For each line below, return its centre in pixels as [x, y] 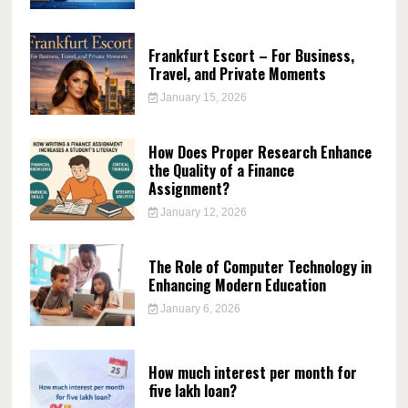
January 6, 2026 [199, 309]
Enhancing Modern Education [237, 286]
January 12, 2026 [203, 213]
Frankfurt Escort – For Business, [251, 56]
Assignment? [189, 189]
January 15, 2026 [203, 98]
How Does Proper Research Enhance [260, 153]
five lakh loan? [192, 391]
